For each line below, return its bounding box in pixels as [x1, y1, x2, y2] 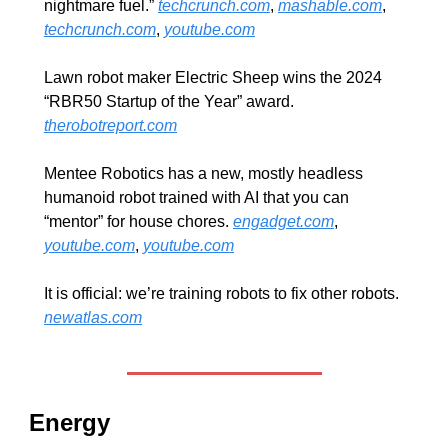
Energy [29, 409, 110, 437]
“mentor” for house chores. [44, 213, 233, 231]
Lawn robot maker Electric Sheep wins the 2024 [44, 69, 382, 87]
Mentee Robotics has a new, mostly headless [44, 165, 363, 183]
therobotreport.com [44, 117, 177, 135]
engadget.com [233, 213, 334, 231]
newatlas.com [44, 309, 142, 327]
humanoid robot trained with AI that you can [44, 189, 349, 207]
